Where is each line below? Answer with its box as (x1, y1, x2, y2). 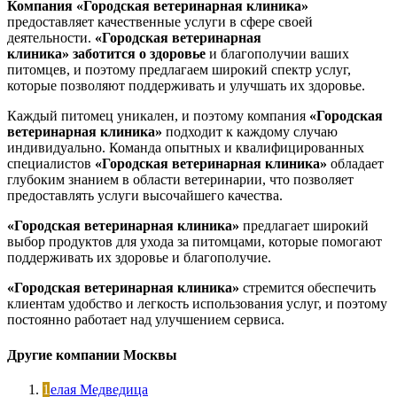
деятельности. (7, 30, 95, 46)
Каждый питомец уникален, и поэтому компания (7, 108, 309, 124)
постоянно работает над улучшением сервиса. (7, 312, 284, 328)
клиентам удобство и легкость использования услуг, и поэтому (7, 296, 387, 312)
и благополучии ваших (206, 46, 349, 62)
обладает (327, 156, 384, 172)
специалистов (7, 156, 95, 172)
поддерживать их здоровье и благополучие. (7, 250, 271, 266)
